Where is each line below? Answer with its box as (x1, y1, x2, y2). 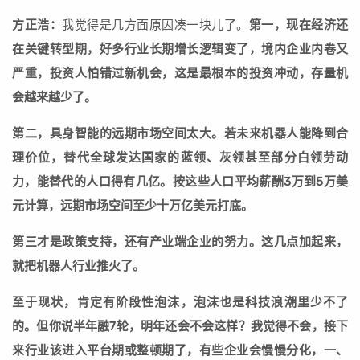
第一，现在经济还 (248, 18, 348, 33)
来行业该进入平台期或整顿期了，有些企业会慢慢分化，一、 (12, 343, 348, 358)
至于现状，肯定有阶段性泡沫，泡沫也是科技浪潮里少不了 (12, 295, 348, 310)
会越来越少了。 (12, 90, 96, 105)
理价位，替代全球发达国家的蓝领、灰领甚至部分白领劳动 (12, 150, 348, 166)
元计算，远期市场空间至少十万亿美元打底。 (12, 198, 253, 214)
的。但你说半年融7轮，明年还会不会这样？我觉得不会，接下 (12, 319, 348, 334)
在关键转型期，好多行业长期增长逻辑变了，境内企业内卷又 (12, 42, 348, 57)
